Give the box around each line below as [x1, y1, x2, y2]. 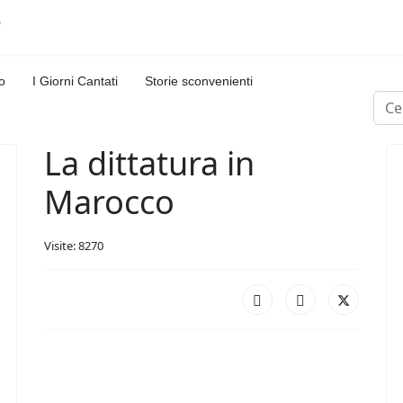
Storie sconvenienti [145, 74, 253, 88]
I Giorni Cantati [32, 74, 118, 88]
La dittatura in [44, 141, 255, 185]
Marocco [44, 180, 175, 224]
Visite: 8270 [44, 237, 103, 254]
